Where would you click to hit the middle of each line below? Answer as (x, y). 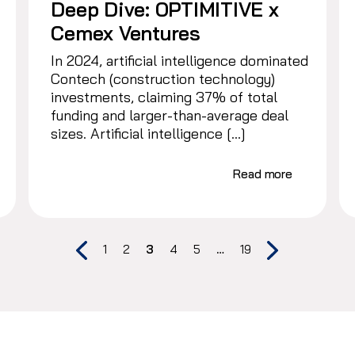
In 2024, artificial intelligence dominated (180, 60)
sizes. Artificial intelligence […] (149, 133)
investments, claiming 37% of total (164, 97)
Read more (263, 174)
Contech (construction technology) (163, 78)
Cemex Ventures (128, 32)
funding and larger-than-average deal (170, 115)
